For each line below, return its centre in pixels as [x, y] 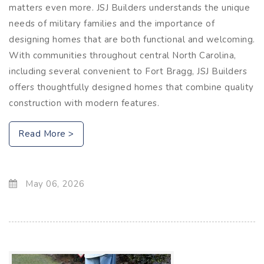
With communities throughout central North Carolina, [123, 55]
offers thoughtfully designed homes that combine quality [131, 87]
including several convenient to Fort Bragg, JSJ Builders [128, 71]
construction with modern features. [84, 103]
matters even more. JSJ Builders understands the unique [129, 7]
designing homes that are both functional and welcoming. [132, 39]
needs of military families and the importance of [112, 23]
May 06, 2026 [53, 184]
